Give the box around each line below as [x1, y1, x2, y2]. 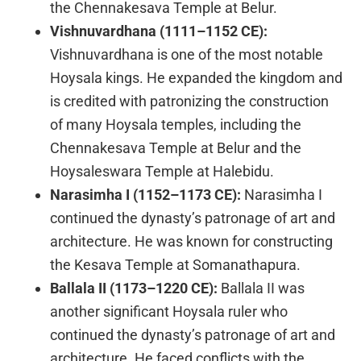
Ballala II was [218, 279, 305, 297]
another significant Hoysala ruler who [50, 302, 288, 320]
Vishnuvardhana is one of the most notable [50, 45, 324, 63]
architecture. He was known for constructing [50, 232, 334, 250]
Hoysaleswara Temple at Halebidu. [50, 162, 275, 180]
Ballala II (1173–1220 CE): [50, 279, 218, 297]
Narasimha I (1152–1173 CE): [50, 185, 242, 203]
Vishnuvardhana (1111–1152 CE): [50, 22, 268, 39]
